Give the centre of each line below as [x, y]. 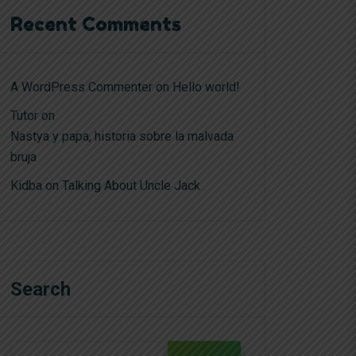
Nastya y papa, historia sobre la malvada [122, 136]
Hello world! [206, 87]
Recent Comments [96, 24]
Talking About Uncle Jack [131, 186]
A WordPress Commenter [81, 87]
